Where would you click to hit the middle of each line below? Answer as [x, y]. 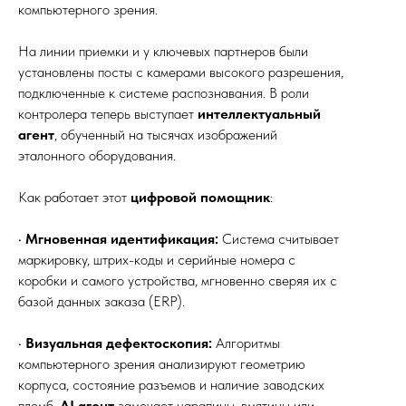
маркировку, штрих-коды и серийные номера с [157, 260]
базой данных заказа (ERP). [101, 301]
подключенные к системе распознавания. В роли [164, 93]
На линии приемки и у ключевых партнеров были [163, 51]
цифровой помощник [200, 197]
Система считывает [279, 239]
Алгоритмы [246, 343]
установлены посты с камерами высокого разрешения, [181, 72]
